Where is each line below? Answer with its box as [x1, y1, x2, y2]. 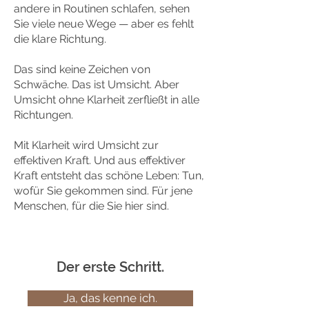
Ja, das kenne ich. [63, 291, 157, 305]
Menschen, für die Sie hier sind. [14, 199, 169, 212]
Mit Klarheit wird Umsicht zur [14, 139, 159, 152]
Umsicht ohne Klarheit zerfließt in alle [14, 93, 199, 106]
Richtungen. [14, 108, 73, 121]
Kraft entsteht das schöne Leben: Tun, [14, 169, 204, 182]
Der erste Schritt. [57, 259, 164, 275]
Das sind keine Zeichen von [14, 63, 150, 76]
